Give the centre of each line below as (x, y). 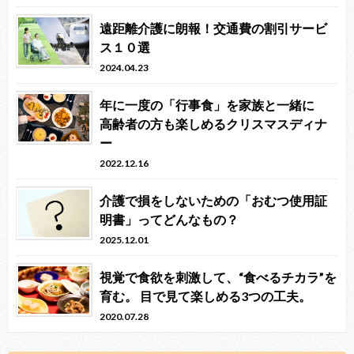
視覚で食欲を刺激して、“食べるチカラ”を (218, 277)
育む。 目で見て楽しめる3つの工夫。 (206, 296)
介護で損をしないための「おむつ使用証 (214, 201)
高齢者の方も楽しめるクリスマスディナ (214, 124)
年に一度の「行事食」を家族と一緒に (214, 105)
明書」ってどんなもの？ (169, 220)
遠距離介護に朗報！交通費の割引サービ (214, 28)
